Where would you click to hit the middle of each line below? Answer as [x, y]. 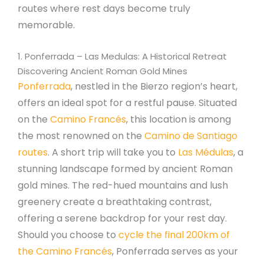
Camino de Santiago [191, 136]
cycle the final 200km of [174, 235]
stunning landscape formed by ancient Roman [125, 169]
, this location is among [179, 119]
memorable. [46, 25]
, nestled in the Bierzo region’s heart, [154, 86]
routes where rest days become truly [104, 8]
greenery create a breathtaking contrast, [115, 202]
